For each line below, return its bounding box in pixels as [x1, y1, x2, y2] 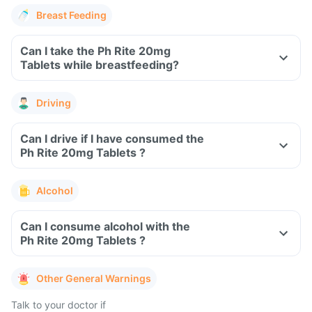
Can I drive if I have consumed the [20, 132, 204, 146]
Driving [36, 97, 71, 109]
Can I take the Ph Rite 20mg [20, 44, 171, 58]
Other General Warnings [36, 272, 151, 284]
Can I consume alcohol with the [20, 219, 190, 233]
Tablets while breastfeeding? [63, 58, 179, 72]
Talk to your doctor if [11, 299, 106, 311]
